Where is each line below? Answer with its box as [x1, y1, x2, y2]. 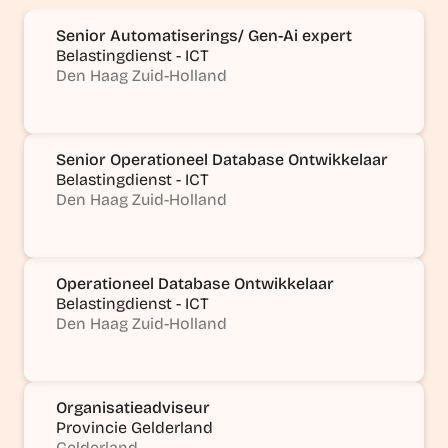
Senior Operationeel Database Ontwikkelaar [56, 149, 388, 169]
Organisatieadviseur [56, 397, 210, 417]
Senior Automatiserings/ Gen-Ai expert [56, 25, 352, 45]
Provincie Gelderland [56, 417, 213, 437]
